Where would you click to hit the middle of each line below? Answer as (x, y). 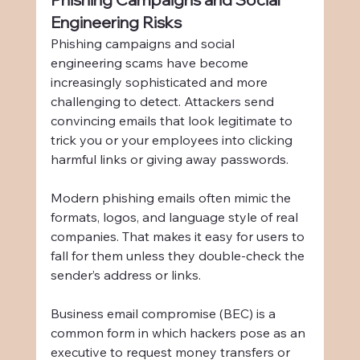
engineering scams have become (151, 62)
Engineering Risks (116, 22)
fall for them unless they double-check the (179, 255)
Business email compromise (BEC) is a (164, 313)
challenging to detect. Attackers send (164, 101)
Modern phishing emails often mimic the (172, 197)
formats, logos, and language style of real (176, 217)
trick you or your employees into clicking (173, 139)
